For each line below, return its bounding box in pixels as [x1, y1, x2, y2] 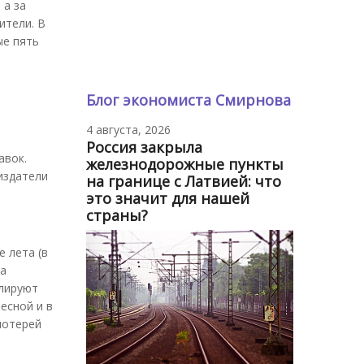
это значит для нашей [86, 188, 249, 208]
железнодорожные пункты [86, 154, 284, 174]
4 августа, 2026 [86, 121, 171, 137]
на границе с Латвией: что [86, 171, 281, 191]
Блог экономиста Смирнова [86, 89, 291, 110]
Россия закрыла [86, 136, 202, 157]
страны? [86, 205, 148, 225]
